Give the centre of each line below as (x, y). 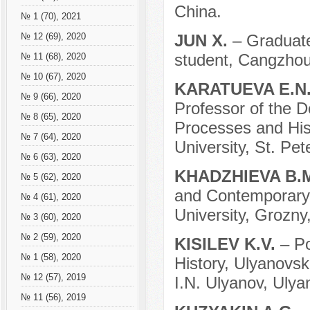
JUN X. (203, 41)
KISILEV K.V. (227, 244)
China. (198, 12)
